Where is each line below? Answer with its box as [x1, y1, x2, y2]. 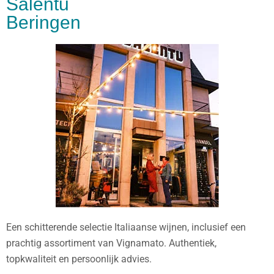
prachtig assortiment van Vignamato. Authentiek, [6, 237, 217, 249]
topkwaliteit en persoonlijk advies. [6, 253, 152, 265]
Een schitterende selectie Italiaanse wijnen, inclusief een [6, 221, 246, 233]
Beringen [6, 12, 81, 32]
